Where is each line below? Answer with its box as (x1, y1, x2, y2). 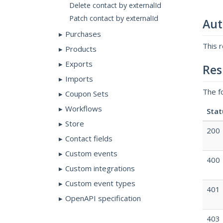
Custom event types (65, 178, 135, 189)
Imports (65, 74, 93, 84)
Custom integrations (65, 163, 135, 174)
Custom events (65, 148, 117, 159)
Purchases (65, 29, 101, 39)
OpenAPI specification (65, 193, 141, 204)
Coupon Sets (65, 89, 109, 99)
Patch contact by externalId (69, 13, 158, 23)
